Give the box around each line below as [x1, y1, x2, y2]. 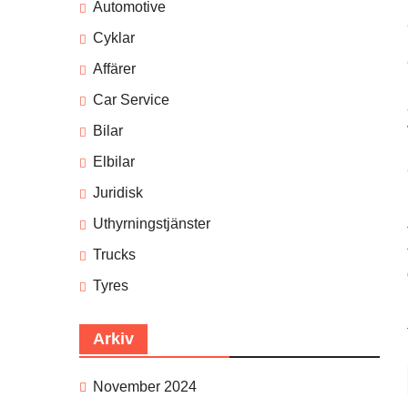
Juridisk [93, 185, 143, 201]
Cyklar [93, 30, 135, 46]
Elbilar [93, 154, 135, 170]
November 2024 [93, 379, 197, 395]
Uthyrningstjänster [93, 216, 210, 232]
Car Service [93, 92, 169, 108]
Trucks [93, 247, 136, 263]
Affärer [93, 61, 136, 77]
